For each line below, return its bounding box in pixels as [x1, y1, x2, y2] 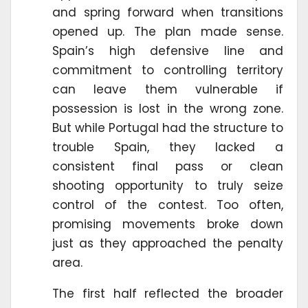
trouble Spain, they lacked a [52, 139, 283, 156]
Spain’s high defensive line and [52, 43, 283, 60]
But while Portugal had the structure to [52, 120, 283, 137]
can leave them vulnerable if [52, 81, 283, 98]
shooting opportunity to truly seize [52, 177, 283, 195]
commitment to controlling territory [52, 62, 283, 79]
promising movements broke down [52, 216, 283, 233]
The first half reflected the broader [52, 285, 283, 302]
